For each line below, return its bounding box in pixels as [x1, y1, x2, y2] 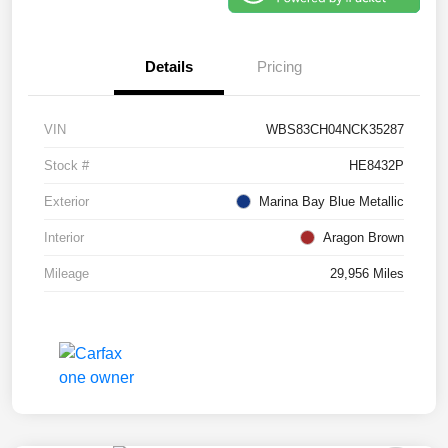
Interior [44, 229, 84, 245]
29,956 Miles [330, 265, 404, 281]
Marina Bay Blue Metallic [259, 193, 404, 209]
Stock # [44, 157, 89, 173]
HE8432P [349, 157, 404, 173]
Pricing [256, 57, 302, 75]
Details [145, 57, 193, 75]
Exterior [44, 193, 89, 209]
